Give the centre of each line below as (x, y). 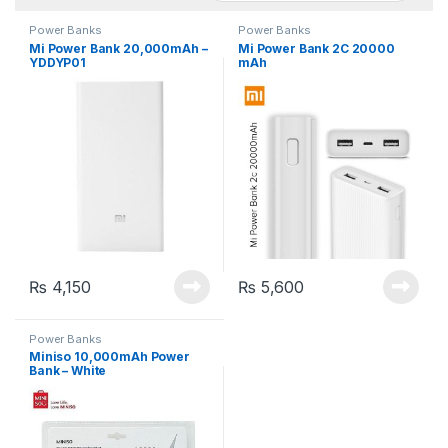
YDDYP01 (58, 62)
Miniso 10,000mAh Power (109, 357)
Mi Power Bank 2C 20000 (316, 48)
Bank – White (68, 371)
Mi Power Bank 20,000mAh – (118, 48)
